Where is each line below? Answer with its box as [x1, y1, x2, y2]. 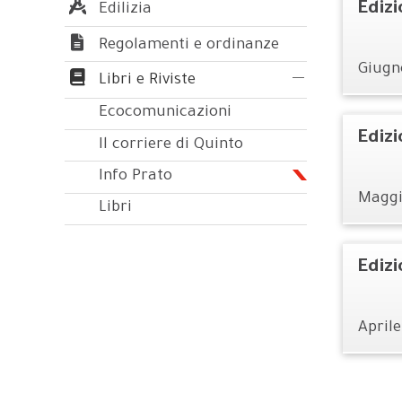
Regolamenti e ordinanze [94, 37, 280, 55]
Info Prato [99, 168, 172, 186]
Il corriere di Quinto [99, 136, 243, 154]
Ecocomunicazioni [99, 105, 232, 123]
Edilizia [94, 2, 153, 20]
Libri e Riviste [94, 73, 197, 91]
